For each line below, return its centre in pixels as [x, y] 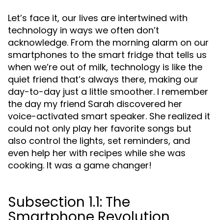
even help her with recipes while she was [97, 153]
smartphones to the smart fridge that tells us [107, 55]
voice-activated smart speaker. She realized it [109, 116]
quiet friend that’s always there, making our [103, 79]
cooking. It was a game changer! [80, 165]
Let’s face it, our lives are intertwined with [98, 18]
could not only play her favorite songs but [100, 128]
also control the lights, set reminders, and [99, 141]
